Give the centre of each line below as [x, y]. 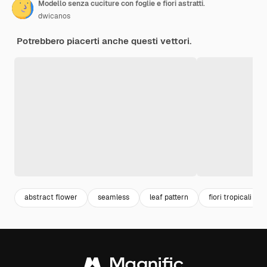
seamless [114, 198]
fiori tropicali [230, 198]
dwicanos [54, 16]
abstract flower [51, 198]
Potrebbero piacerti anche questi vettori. [104, 41]
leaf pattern [169, 198]
